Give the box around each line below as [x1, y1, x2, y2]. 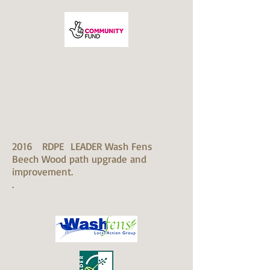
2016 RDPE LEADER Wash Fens [12, 140, 152, 152]
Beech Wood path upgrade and [12, 152, 146, 165]
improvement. [12, 165, 73, 178]
